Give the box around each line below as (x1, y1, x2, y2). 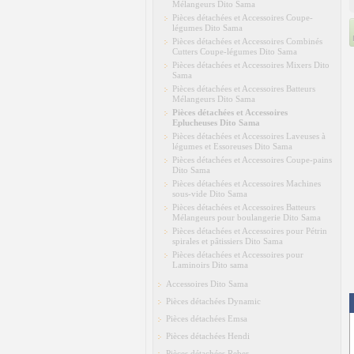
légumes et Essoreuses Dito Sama (172, 141, 292, 151)
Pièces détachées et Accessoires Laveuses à (172, 131, 326, 141)
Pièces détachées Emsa (166, 314, 247, 323)
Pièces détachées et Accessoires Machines (172, 179, 321, 188)
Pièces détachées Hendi (166, 331, 250, 341)
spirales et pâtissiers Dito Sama (172, 236, 283, 246)
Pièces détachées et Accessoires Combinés (172, 36, 322, 46)
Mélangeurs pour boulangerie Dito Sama (172, 213, 321, 222)
